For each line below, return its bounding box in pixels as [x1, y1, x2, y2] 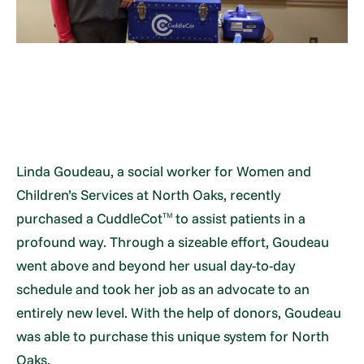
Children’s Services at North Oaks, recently [16, 185, 282, 203]
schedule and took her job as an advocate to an [16, 279, 310, 297]
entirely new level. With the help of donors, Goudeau [16, 303, 342, 321]
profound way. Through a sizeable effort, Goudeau [16, 232, 330, 250]
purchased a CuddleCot [16, 209, 163, 227]
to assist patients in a [172, 209, 306, 227]
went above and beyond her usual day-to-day [16, 256, 297, 274]
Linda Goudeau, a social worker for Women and [16, 162, 312, 180]
